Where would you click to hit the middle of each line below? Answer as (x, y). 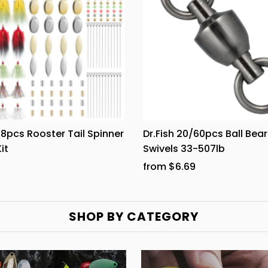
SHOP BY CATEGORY (134, 217)
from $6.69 (169, 167)
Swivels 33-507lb (184, 149)
